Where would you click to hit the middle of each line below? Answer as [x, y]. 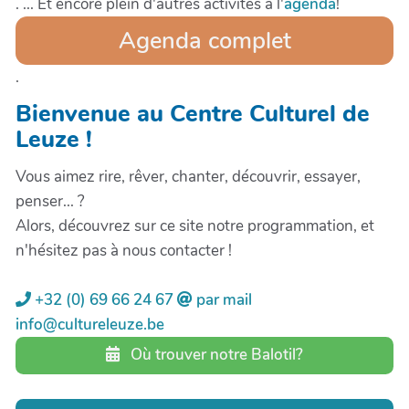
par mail [222, 299]
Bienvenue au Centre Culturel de [193, 113]
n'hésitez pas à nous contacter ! [124, 250]
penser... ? [50, 201]
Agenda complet [204, 41]
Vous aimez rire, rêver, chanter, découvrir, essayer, [188, 176]
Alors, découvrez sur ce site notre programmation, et [195, 225]
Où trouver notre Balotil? [215, 355]
